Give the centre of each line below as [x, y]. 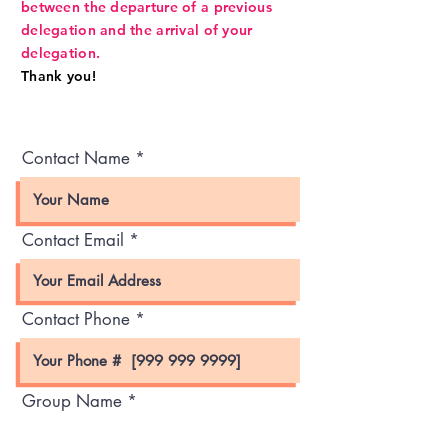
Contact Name [76, 158]
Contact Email [73, 240]
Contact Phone [76, 319]
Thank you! [58, 76]
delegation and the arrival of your [137, 30]
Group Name [72, 401]
